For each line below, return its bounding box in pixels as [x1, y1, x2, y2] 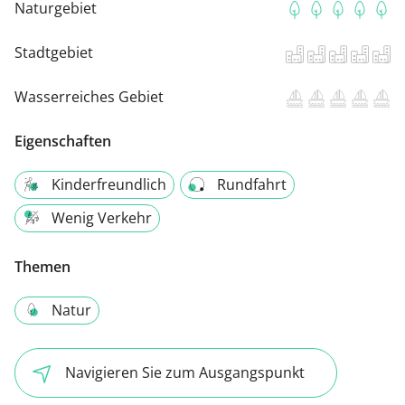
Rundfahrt [217, 174, 287, 194]
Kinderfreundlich [52, 174, 166, 194]
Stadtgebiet [14, 42, 93, 62]
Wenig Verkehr [52, 207, 152, 228]
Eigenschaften [14, 130, 111, 151]
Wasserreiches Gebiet [14, 86, 164, 107]
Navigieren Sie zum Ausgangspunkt [65, 362, 305, 382]
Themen [14, 256, 71, 277]
